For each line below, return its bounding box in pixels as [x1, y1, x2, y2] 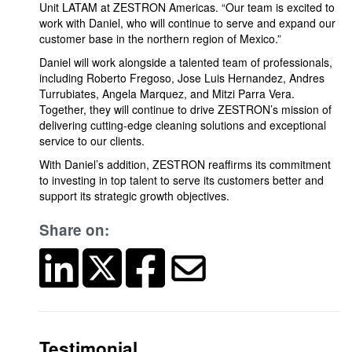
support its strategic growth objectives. [39, 188, 229, 203]
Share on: [39, 219, 109, 240]
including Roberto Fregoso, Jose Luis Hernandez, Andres [39, 70, 324, 86]
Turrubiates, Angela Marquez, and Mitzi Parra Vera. [39, 86, 295, 101]
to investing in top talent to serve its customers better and [39, 172, 324, 188]
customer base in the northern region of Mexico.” [39, 31, 281, 46]
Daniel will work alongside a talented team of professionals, [39, 54, 332, 70]
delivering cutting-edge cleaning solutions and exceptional [39, 117, 326, 133]
